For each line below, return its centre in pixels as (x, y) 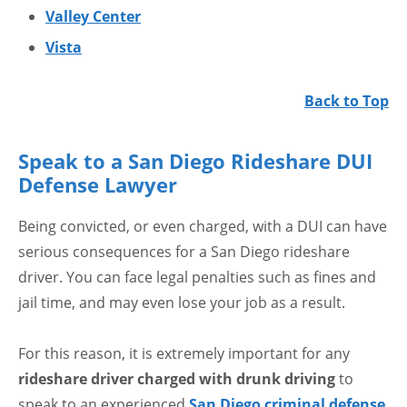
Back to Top (347, 101)
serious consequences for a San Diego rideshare (184, 252)
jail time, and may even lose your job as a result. (182, 303)
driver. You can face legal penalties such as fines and (197, 278)
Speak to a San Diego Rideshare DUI (195, 161)
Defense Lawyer (98, 185)
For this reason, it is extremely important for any (184, 354)
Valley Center (93, 17)
